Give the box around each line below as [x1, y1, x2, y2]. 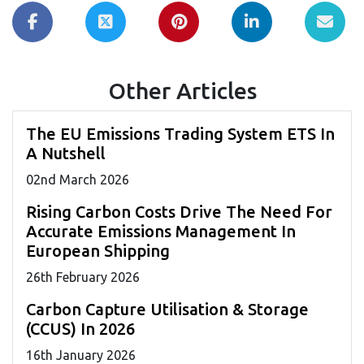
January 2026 [53, 347, 136, 362]
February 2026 [53, 269, 140, 284]
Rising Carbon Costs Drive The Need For [26, 201, 332, 221]
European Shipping [26, 240, 170, 260]
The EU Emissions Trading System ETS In [26, 123, 335, 143]
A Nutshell [26, 143, 106, 162]
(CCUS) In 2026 [26, 318, 135, 338]
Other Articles [107, 77, 257, 103]
